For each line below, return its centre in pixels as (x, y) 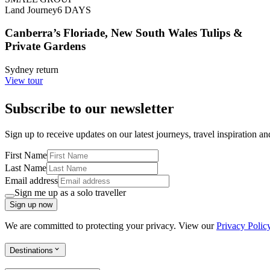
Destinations (31, 250)
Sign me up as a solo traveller (70, 193)
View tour (24, 81)
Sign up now (31, 205)
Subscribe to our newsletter (89, 109)
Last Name (26, 168)
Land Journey (31, 10)
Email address (31, 181)
